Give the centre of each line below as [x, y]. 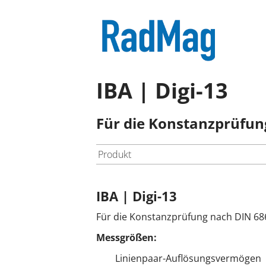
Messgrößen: [126, 237]
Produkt [115, 154]
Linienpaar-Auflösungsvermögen [188, 258]
